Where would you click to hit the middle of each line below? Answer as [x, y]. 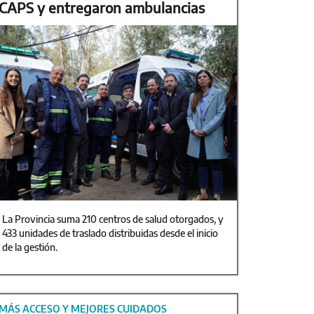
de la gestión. [30, 247]
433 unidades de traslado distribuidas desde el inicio [110, 233]
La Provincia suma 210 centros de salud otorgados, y [113, 219]
